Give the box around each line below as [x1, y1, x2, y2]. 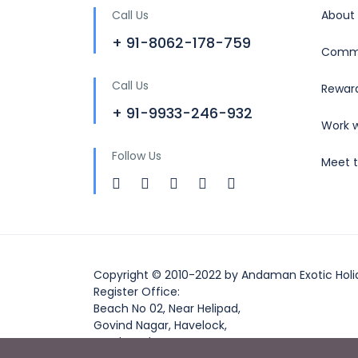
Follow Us [112, 148, 161, 164]
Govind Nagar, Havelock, [93, 317, 227, 333]
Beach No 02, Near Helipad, [93, 300, 241, 316]
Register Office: [93, 284, 180, 300]
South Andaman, [93, 334, 187, 350]
